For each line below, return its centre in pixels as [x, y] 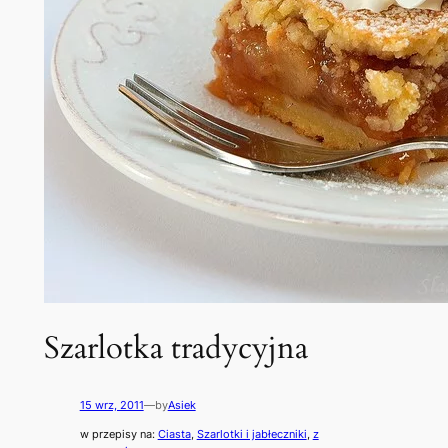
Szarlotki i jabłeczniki [251, 433]
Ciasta [174, 433]
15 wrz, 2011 [111, 405]
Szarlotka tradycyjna [175, 347]
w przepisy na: [118, 433]
